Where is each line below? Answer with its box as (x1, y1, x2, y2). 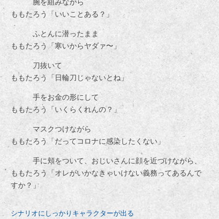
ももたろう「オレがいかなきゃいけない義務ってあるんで (11, 169, 202, 177)
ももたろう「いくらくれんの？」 (11, 105, 121, 114)
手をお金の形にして (11, 93, 99, 102)
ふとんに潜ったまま (11, 29, 99, 38)
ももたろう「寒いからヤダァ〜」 (11, 42, 121, 50)
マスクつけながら (11, 125, 92, 133)
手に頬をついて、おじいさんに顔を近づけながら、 (11, 156, 202, 165)
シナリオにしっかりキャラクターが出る (11, 209, 134, 218)
